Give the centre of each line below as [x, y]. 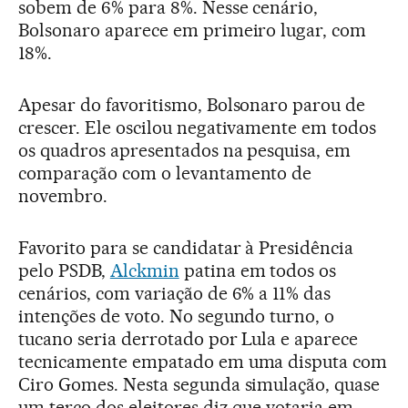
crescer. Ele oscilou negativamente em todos [198, 128]
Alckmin [144, 271]
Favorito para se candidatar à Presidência [186, 248]
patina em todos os [258, 271]
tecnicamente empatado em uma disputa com [203, 362]
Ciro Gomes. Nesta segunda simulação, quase [199, 385]
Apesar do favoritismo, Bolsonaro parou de [192, 105]
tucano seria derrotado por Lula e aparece [189, 339]
